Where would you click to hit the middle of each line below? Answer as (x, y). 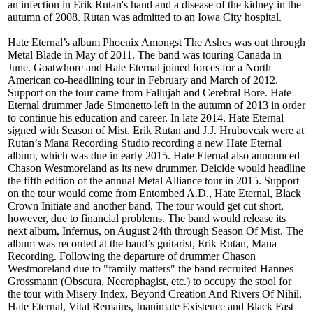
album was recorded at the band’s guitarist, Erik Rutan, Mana (142, 244)
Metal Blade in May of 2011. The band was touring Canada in (145, 55)
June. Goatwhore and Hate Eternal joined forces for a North (139, 68)
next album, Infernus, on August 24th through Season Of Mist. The (155, 231)
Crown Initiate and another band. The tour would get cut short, (146, 206)
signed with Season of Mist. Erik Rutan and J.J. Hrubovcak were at (156, 131)
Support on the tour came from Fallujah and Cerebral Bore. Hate (150, 93)
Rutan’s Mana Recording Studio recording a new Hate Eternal (145, 143)
